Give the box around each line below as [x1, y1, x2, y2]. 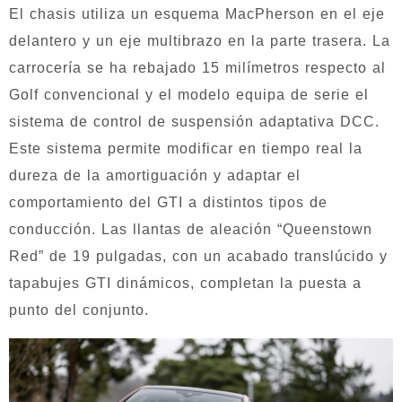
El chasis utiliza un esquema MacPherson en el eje [9, 6, 385, 22]
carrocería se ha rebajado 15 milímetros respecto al [9, 60, 386, 76]
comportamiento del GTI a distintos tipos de [9, 195, 328, 211]
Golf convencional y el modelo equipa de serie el [9, 87, 369, 103]
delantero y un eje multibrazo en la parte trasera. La [9, 33, 390, 49]
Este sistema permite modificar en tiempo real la [9, 141, 363, 157]
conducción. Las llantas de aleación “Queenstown [9, 222, 372, 238]
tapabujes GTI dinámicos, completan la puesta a [9, 275, 362, 292]
